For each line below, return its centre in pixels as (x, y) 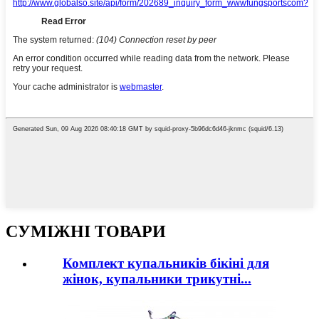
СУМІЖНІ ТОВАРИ (86, 232)
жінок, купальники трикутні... (157, 279)
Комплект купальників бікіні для (166, 263)
